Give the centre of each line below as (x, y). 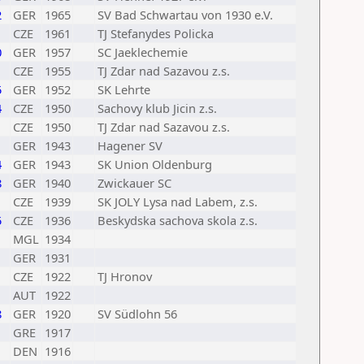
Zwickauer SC (134, 183)
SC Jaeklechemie (143, 52)
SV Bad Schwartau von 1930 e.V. (185, 15)
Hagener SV (130, 145)
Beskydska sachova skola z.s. (178, 220)
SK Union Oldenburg (155, 164)
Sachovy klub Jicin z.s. (157, 108)
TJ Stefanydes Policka (156, 33)
